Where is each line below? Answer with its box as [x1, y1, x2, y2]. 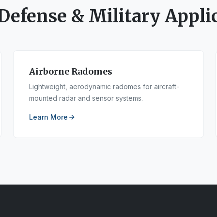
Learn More [29, 113, 68, 121]
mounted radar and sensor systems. [29, 94, 143, 102]
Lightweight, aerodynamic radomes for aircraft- [29, 82, 179, 91]
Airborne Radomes [29, 66, 112, 77]
